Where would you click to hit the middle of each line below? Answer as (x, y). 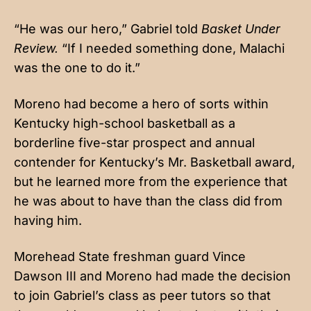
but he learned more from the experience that (151, 181)
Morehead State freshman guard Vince (130, 256)
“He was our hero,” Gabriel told (108, 28)
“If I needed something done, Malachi (173, 48)
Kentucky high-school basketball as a (125, 123)
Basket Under (241, 28)
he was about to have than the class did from (148, 201)
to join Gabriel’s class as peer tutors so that (142, 295)
